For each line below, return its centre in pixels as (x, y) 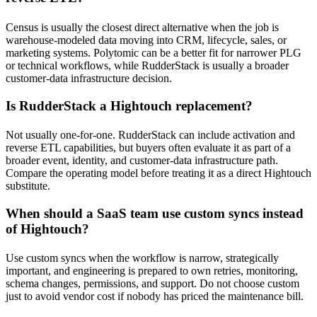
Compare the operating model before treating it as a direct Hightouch (158, 173)
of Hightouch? (47, 229)
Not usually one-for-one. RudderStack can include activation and (150, 135)
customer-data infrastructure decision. (89, 78)
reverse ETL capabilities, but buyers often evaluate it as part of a (148, 148)
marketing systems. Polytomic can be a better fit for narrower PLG (154, 52)
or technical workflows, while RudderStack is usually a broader (147, 65)
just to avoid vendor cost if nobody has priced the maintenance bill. (155, 296)
